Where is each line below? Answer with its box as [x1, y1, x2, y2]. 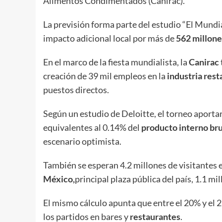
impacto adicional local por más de [43, 32, 176, 44]
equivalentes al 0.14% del [43, 121, 141, 133]
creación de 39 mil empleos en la [43, 70, 166, 81]
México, [43, 173, 75, 184]
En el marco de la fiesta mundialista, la [43, 56, 189, 67]
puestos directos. [43, 84, 109, 95]
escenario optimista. [43, 135, 121, 147]
